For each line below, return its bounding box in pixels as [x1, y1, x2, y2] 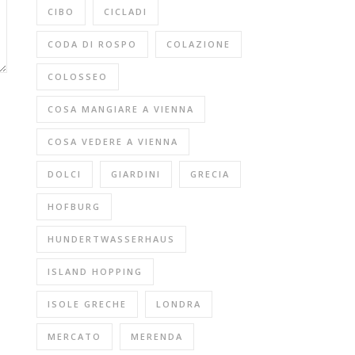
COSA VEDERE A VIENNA [48, 136, 178, 147]
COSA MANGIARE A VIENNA [48, 103, 194, 115]
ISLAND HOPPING [48, 265, 143, 277]
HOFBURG [48, 200, 101, 212]
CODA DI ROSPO [48, 38, 137, 50]
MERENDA [131, 330, 183, 342]
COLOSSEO [48, 71, 108, 82]
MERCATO [48, 330, 101, 342]
